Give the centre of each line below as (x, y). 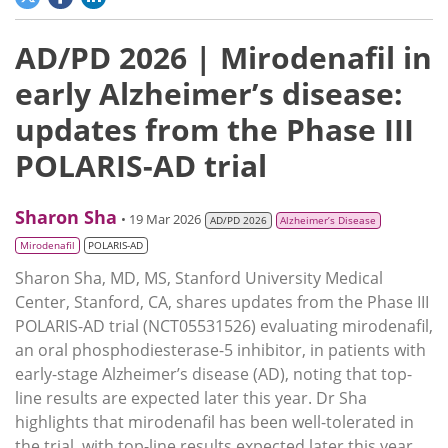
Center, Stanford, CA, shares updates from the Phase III (222, 302)
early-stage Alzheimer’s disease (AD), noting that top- (213, 374)
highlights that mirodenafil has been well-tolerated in (214, 422)
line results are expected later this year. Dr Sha (191, 398)
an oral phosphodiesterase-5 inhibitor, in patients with (220, 350)
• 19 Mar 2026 (161, 219)
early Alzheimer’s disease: (209, 94)
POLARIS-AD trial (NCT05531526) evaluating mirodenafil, (224, 326)
